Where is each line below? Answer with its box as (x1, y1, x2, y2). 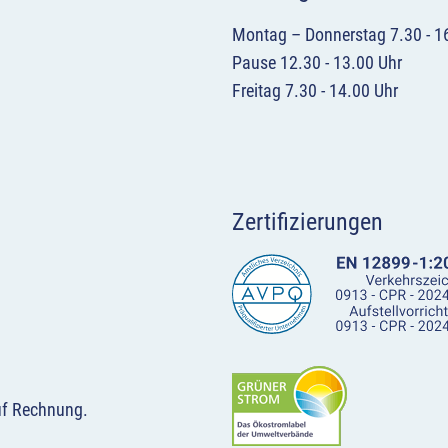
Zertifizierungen (232, 208, 383, 237)
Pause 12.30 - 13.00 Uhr (232, 52, 402, 74)
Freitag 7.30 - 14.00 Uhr (232, 80, 398, 102)
